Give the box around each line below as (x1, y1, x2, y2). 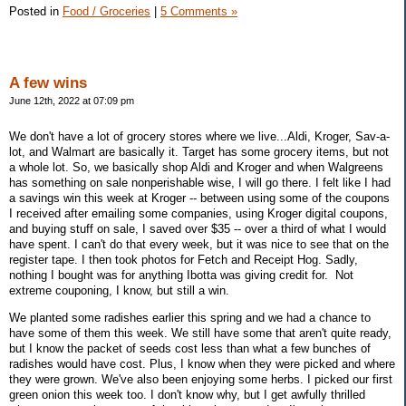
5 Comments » (160, 5, 237, 19)
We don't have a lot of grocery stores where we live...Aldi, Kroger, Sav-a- (9, 129, 390, 143)
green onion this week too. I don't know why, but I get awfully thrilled (9, 387, 365, 401)
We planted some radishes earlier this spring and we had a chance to (9, 310, 371, 324)
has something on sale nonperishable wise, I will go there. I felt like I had (9, 175, 391, 189)
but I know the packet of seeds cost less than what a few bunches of (9, 341, 371, 355)
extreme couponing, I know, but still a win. (9, 283, 233, 297)
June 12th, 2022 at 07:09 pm (9, 95, 134, 107)
